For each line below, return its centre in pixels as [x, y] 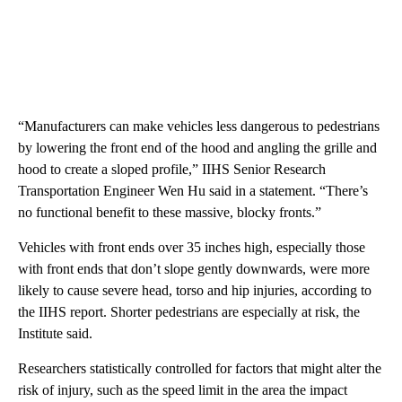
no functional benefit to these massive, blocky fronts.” [170, 212]
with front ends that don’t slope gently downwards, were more [194, 268]
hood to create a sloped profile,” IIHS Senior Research [172, 169]
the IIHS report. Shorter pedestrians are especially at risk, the [189, 311]
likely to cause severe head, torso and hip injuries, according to [195, 290]
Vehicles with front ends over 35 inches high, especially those [192, 247]
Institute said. [55, 333]
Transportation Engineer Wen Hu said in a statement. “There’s [193, 190]
